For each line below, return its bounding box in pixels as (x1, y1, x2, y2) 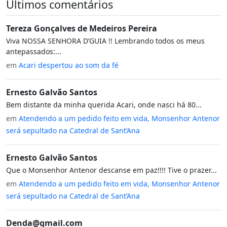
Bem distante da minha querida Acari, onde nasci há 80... (6, 100, 202, 110)
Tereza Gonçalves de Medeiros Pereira (6, 23, 157, 34)
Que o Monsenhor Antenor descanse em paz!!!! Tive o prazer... (6, 165, 217, 175)
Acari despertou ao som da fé (19, 60, 119, 70)
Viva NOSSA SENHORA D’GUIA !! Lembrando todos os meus (6, 36, 205, 46)
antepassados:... (6, 47, 61, 57)
